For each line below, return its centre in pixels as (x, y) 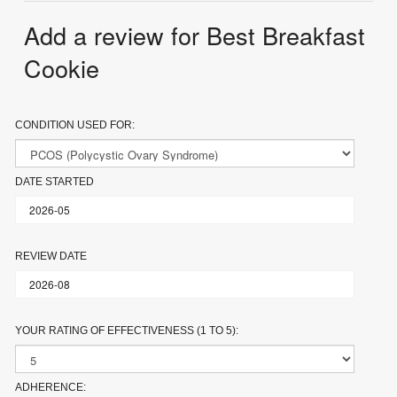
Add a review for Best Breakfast (195, 35)
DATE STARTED (55, 181)
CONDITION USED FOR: (75, 125)
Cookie (62, 67)
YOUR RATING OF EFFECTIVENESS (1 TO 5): (127, 330)
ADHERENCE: (51, 387)
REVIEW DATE (51, 256)
